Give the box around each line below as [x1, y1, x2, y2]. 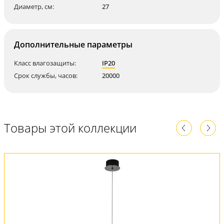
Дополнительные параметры [14, 39, 132, 50]
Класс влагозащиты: [14, 58, 76, 67]
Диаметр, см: [14, 2, 54, 11]
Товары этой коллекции [4, 119, 136, 136]
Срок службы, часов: [14, 71, 77, 80]
